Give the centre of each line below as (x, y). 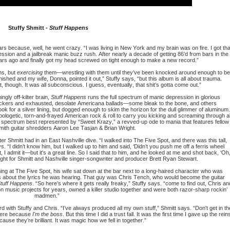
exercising (30, 73)
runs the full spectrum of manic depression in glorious (153, 97)
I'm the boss (47, 214)
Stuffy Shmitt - (29, 28)
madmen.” (48, 196)
